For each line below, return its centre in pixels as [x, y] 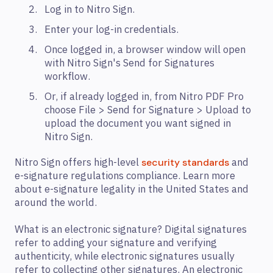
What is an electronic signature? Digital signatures [131, 230]
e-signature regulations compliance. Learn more [125, 176]
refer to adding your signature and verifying [116, 243]
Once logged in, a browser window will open [145, 50]
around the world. [56, 203]
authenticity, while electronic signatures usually [125, 257]
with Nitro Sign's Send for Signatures [129, 64]
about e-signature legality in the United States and [132, 190]
